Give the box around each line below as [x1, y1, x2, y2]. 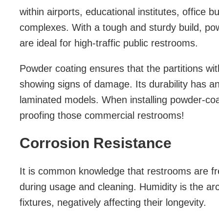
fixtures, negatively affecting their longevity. [20, 197, 206, 208]
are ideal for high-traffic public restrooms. [20, 38, 201, 49]
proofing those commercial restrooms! [20, 110, 184, 121]
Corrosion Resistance [20, 135, 172, 152]
